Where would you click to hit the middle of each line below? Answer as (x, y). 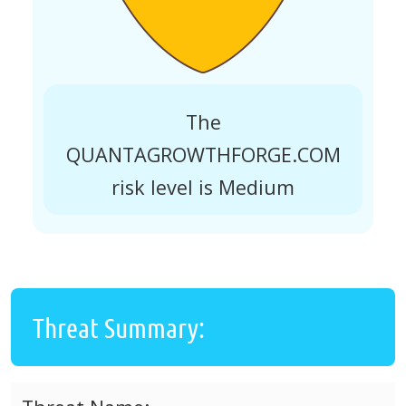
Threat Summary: (119, 328)
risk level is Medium (203, 187)
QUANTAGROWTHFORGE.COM (203, 154)
